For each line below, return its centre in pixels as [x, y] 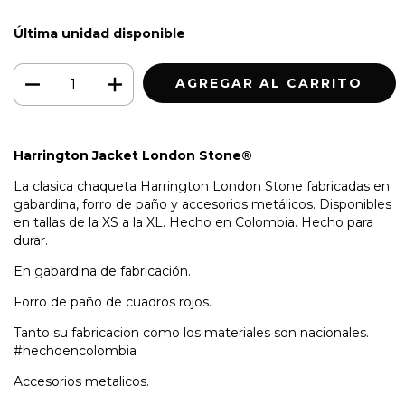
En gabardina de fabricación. [102, 271]
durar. [31, 240]
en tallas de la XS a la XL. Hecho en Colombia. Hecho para [193, 222]
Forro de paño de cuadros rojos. [113, 301]
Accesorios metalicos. [81, 381]
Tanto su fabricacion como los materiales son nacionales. [191, 332]
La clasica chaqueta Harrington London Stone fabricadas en [202, 186]
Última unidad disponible [99, 33]
